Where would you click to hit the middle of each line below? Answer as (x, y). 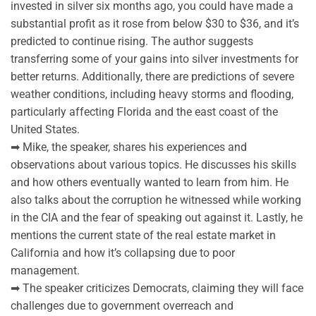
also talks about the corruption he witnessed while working (156, 200)
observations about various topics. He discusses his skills (153, 164)
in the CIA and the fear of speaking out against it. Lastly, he (157, 217)
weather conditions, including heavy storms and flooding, (152, 94)
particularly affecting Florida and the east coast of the (144, 111)
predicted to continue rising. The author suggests (132, 41)
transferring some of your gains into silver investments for (154, 59)
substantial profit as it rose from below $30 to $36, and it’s (155, 23)
